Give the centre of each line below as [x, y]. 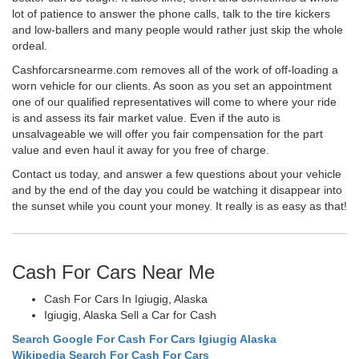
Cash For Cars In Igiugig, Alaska [126, 298]
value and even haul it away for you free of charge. [141, 149]
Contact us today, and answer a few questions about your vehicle [177, 173]
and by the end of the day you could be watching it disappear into [177, 190]
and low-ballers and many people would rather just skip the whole [177, 29]
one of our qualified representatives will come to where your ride [174, 101]
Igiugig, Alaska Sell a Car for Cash [130, 315]
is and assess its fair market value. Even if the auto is [146, 117]
